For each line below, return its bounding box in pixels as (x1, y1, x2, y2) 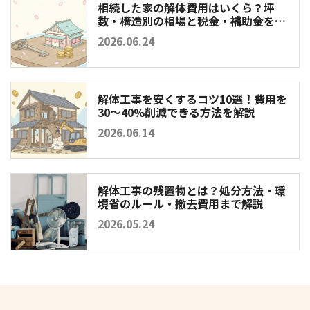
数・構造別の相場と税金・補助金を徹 (98, 12, 286, 29)
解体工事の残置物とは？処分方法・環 (98, 181, 286, 199)
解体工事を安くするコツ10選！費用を (98, 90, 287, 107)
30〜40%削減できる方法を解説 (98, 103, 255, 120)
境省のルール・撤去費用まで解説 (98, 194, 264, 212)
